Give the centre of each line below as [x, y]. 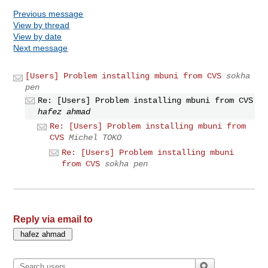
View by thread [42, 25]
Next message [41, 48]
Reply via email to [53, 219]
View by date [38, 36]
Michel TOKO [95, 138]
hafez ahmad [64, 112]
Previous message [48, 13]
